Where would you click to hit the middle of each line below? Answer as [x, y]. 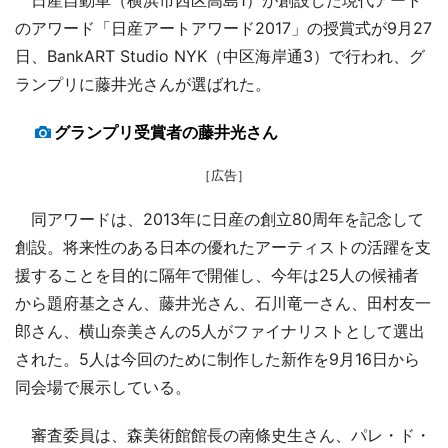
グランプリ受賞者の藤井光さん [166, 131]
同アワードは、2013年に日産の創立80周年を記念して [219, 218]
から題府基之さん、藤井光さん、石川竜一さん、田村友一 [223, 302]
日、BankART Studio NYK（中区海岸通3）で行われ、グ [220, 55]
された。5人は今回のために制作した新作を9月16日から [217, 358]
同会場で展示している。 [103, 386]
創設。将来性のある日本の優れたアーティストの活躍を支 [223, 246]
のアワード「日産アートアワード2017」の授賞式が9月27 [223, 27]
